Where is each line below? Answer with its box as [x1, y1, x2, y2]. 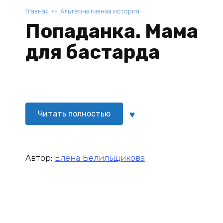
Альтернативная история [60, 7, 139, 15]
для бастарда [25, 41, 160, 64]
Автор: [25, 152, 55, 163]
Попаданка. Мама [25, 20, 198, 43]
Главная [25, 7, 49, 15]
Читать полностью [37, 109, 111, 118]
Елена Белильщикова [54, 152, 145, 163]
